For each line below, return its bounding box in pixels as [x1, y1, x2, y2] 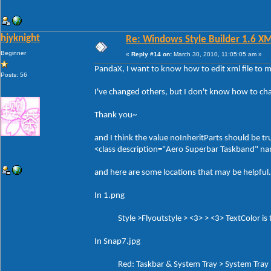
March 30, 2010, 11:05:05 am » [172, 50, 262, 57]
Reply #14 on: [131, 50, 172, 57]
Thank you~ [94, 110, 137, 120]
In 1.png [94, 191, 125, 200]
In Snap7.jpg [94, 237, 140, 246]
